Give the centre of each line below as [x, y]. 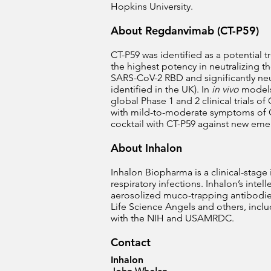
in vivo [225, 89]
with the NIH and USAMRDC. [172, 218]
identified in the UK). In [161, 89]
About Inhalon [146, 148]
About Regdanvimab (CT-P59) [185, 31]
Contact [131, 242]
